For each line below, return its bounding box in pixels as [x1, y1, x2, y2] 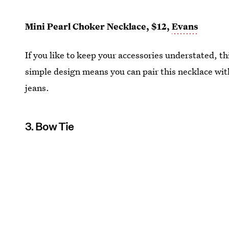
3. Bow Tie [25, 120, 74, 133]
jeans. [25, 81, 50, 94]
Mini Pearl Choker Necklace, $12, [25, 20, 172, 32]
